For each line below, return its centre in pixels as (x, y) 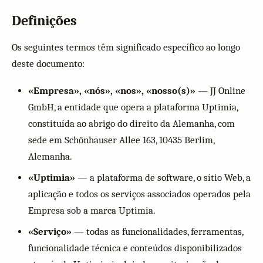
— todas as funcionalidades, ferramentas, (157, 232)
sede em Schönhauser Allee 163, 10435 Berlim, (121, 140)
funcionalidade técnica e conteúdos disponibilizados (135, 248)
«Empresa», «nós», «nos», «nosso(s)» (112, 91)
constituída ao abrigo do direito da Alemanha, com (131, 124)
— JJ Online (220, 91)
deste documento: (48, 64)
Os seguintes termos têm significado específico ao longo (126, 47)
